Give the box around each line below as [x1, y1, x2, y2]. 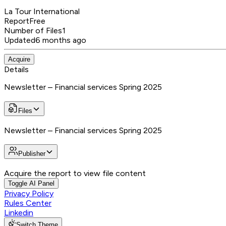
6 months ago [35, 35, 86, 45]
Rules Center [4, 198, 51, 208]
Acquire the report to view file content [4, 168, 146, 178]
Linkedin [4, 208, 33, 217]
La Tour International [4, 7, 80, 17]
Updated [4, 35, 35, 45]
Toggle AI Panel [8, 180, 54, 187]
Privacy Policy [4, 189, 53, 198]
